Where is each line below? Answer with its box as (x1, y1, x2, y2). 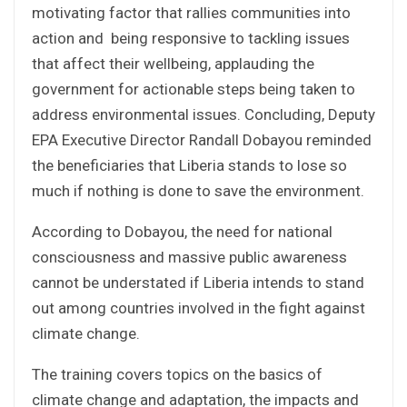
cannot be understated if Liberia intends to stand (32, 273, 364, 292)
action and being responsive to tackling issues (32, 28, 350, 47)
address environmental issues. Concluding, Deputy (32, 104, 375, 124)
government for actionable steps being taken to (32, 79, 355, 98)
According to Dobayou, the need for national (32, 222, 333, 241)
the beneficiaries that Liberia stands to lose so (32, 155, 347, 174)
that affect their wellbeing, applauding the (32, 54, 314, 73)
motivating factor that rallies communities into (32, 3, 351, 22)
